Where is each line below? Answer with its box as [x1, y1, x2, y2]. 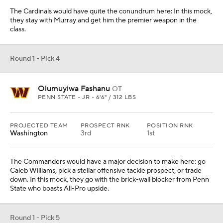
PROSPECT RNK [81, 122, 130, 129]
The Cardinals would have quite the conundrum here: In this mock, [10, 7, 212, 16]
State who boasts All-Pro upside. [10, 184, 109, 193]
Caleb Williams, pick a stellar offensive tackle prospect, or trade [10, 166, 202, 175]
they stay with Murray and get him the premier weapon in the [10, 16, 197, 25]
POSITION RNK [147, 122, 193, 129]
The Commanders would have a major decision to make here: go [10, 157, 206, 166]
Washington [10, 129, 48, 138]
